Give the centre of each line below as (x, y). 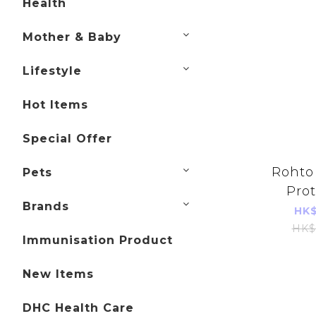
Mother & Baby (72, 37)
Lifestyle (52, 71)
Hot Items (55, 105)
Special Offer (67, 139)
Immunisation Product (98, 241)
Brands (46, 207)
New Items (58, 274)
